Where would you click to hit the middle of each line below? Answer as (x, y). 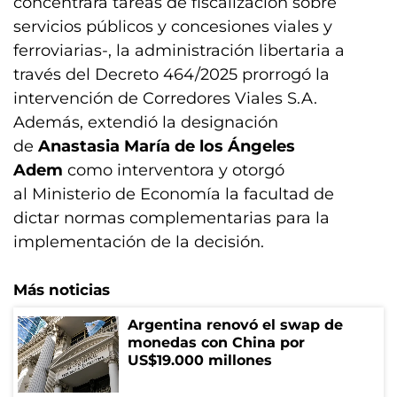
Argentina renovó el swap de (235, 325)
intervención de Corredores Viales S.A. (165, 98)
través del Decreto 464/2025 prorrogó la (171, 74)
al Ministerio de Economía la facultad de (174, 194)
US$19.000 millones (200, 360)
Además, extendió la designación (146, 122)
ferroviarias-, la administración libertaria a (179, 51)
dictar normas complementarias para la (171, 218)
